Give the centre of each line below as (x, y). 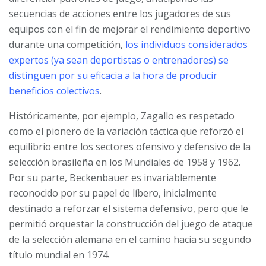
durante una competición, (67, 45)
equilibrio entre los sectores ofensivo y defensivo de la (130, 147)
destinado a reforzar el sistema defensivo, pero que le (129, 209)
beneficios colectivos (54, 91)
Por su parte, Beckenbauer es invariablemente (113, 178)
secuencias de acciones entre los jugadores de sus (120, 14)
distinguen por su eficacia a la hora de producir (113, 76)
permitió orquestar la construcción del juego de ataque (131, 224)
